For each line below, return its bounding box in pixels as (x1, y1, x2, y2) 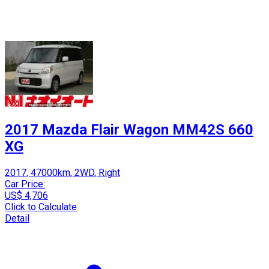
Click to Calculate (5, 201, 77, 213)
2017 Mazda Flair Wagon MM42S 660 (5, 121, 253, 139)
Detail (5, 212, 29, 224)
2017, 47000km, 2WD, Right (5, 166, 120, 178)
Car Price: (5, 178, 45, 190)
